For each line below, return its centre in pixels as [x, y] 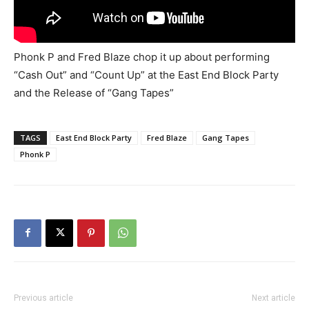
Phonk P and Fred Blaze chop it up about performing [142, 57]
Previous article [43, 298]
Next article [273, 298]
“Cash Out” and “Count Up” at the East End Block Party [146, 74]
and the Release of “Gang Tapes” [94, 92]
